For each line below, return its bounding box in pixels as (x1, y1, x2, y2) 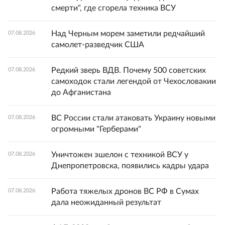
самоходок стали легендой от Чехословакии (51, 77, 216, 85)
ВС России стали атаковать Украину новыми (51, 114, 215, 122)
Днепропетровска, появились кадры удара (51, 161, 209, 170)
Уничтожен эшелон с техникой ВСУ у (51, 150, 188, 159)
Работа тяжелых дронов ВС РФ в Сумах (51, 187, 199, 195)
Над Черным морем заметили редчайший (51, 29, 205, 38)
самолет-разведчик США (51, 40, 144, 49)
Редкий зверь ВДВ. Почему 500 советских (51, 66, 206, 74)
